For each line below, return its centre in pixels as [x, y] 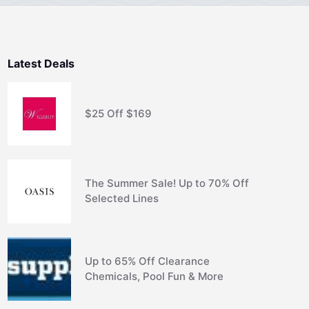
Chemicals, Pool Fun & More [154, 276]
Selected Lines [122, 199]
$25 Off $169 [119, 113]
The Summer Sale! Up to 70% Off [167, 183]
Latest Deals [41, 63]
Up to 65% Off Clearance [148, 261]
